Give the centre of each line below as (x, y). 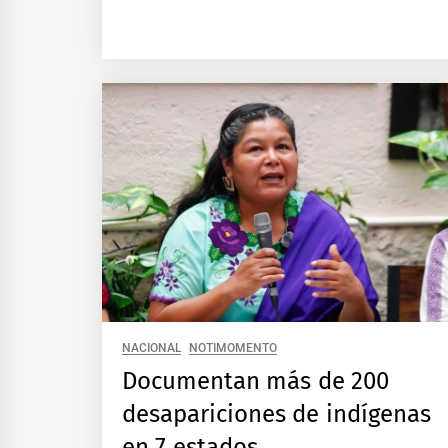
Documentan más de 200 (255, 380)
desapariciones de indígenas (276, 413)
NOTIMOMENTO (233, 347)
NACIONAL (151, 347)
